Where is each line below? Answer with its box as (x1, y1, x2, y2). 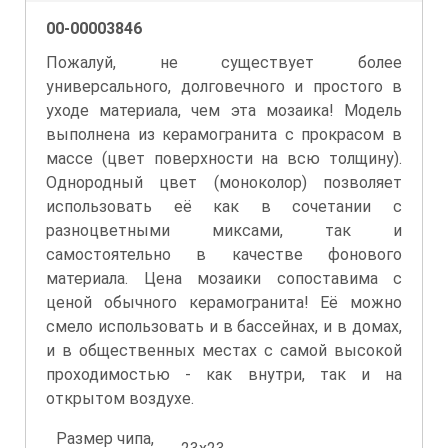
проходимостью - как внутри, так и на (46, 365, 402, 384)
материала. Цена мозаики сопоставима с (46, 269, 402, 288)
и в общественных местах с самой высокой (46, 341, 402, 360)
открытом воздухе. (46, 389, 194, 408)
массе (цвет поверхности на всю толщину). (46, 149, 402, 168)
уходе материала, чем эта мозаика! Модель (46, 101, 402, 120)
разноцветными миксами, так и (46, 221, 402, 240)
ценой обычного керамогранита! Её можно (46, 293, 402, 312)
